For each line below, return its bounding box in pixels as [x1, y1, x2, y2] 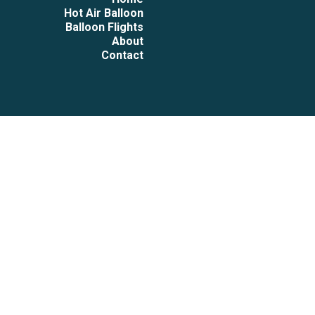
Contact [101, 49, 143, 62]
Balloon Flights [65, 20, 143, 34]
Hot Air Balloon [64, 6, 143, 20]
